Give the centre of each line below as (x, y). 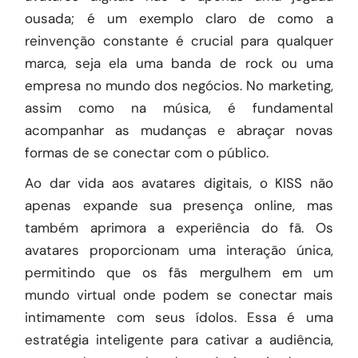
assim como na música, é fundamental (179, 108)
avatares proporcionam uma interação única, (179, 250)
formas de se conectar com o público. (147, 153)
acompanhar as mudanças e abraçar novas (179, 130)
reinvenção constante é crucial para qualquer (179, 41)
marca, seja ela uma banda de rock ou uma (179, 63)
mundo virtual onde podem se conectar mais (179, 295)
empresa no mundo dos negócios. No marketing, (179, 86)
